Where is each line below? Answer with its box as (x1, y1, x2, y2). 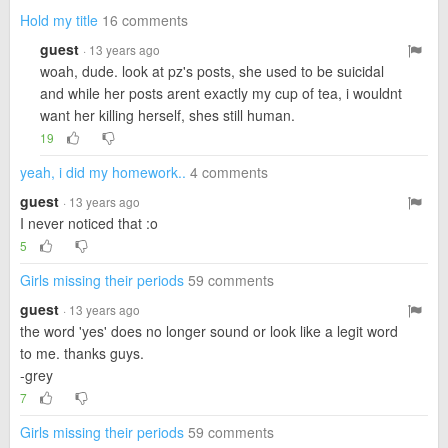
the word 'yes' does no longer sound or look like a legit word (20, 321, 398, 341)
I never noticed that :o (20, 213, 158, 233)
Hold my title (20, 10, 98, 30)
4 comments (190, 162, 268, 182)
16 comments (102, 10, 188, 30)
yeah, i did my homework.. (20, 162, 186, 182)
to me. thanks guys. (20, 343, 144, 363)
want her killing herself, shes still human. (40, 105, 295, 125)
